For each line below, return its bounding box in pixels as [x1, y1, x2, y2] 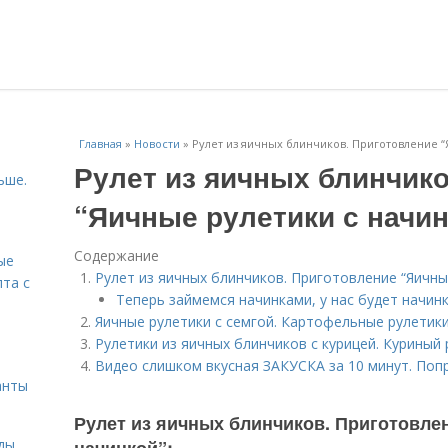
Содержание [74, 246, 159, 265]
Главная [79, 136, 122, 151]
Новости [134, 136, 180, 151]
